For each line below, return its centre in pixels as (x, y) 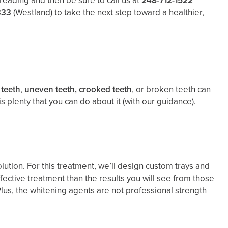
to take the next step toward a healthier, (128, 12)
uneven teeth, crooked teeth (78, 89)
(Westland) (33, 12)
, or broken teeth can (171, 89)
